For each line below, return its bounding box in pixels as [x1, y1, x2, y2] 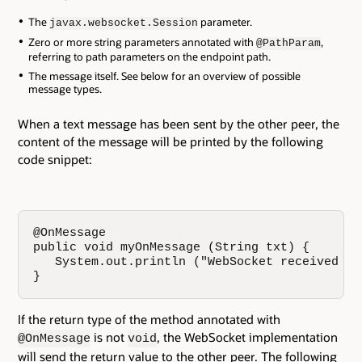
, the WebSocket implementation [157, 329, 338, 346]
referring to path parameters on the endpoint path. [27, 50, 271, 64]
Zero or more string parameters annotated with [27, 36, 256, 49]
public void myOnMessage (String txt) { [33, 240, 310, 254]
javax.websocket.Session [48, 16, 198, 29]
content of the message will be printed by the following [18, 133, 323, 149]
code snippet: [18, 150, 92, 167]
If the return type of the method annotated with [18, 311, 280, 328]
